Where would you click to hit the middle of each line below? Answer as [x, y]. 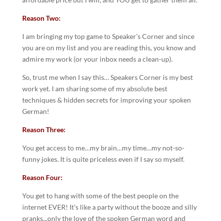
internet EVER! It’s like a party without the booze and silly [109, 207]
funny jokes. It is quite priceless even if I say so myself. [103, 159]
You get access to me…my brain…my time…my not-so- [103, 148]
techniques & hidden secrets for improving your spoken [106, 100]
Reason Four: [42, 178]
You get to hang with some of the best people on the [100, 196]
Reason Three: [44, 130]
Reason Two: [41, 18]
